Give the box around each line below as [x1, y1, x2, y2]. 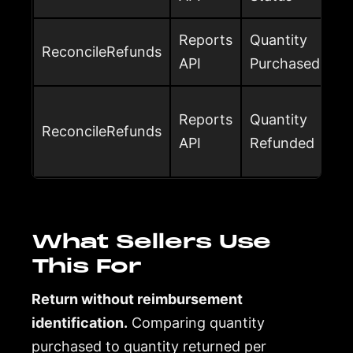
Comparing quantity [128, 314, 265, 331]
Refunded [250, 134, 314, 151]
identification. [32, 314, 128, 331]
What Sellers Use [32, 229, 271, 254]
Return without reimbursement [32, 290, 243, 307]
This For [32, 253, 142, 278]
